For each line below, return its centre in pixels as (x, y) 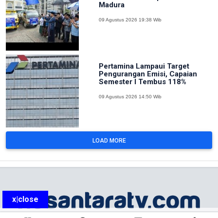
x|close (25, 199)
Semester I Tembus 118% (142, 82)
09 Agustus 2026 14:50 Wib (130, 96)
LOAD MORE (109, 140)
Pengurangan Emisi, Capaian (148, 74)
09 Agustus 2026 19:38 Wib (130, 19)
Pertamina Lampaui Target (144, 66)
